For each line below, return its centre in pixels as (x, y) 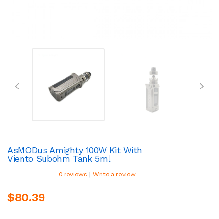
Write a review (114, 174)
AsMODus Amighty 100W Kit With (75, 150)
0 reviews (73, 174)
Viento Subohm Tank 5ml (59, 158)
